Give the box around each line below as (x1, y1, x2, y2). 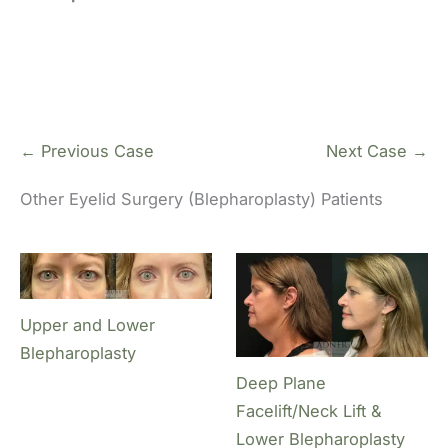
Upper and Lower (20, 314, 155, 335)
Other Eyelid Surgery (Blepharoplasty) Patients (20, 189, 383, 210)
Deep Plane (236, 372, 327, 393)
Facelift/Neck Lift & (236, 400, 383, 421)
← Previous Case (20, 141, 154, 162)
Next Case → (326, 141, 428, 162)
